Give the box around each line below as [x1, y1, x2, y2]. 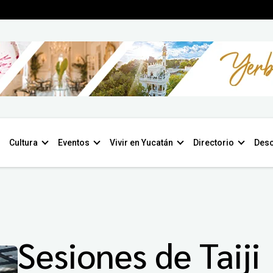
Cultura [9, 138, 38, 147]
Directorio [193, 138, 234, 147]
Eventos [58, 138, 90, 147]
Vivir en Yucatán [110, 138, 173, 147]
